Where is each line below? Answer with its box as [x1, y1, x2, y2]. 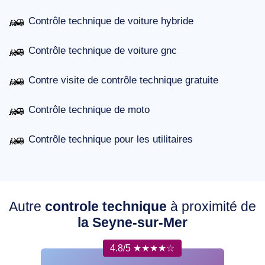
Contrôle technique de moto [28, 104, 150, 116]
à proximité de [167, 199, 256, 215]
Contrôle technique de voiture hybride [28, 15, 193, 27]
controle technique [45, 199, 167, 215]
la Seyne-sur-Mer [77, 215, 188, 231]
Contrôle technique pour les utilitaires [28, 134, 193, 146]
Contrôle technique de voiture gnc [28, 45, 177, 57]
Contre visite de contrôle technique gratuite [28, 75, 218, 86]
